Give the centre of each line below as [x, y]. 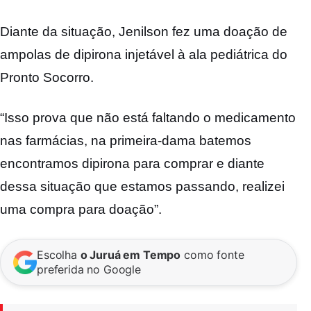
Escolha [59, 254]
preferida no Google [89, 269]
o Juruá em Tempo [131, 254]
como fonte [212, 254]
